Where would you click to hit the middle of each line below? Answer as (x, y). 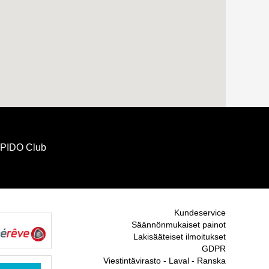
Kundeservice (200, 213)
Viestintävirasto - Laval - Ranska (165, 261)
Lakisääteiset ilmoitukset (180, 237)
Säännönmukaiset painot (179, 225)
